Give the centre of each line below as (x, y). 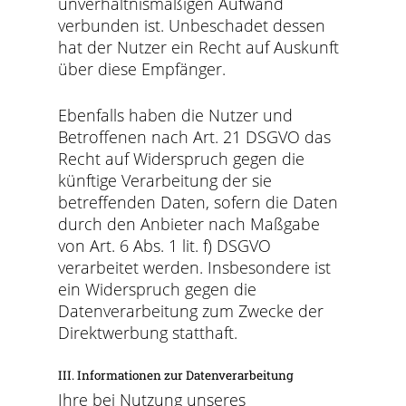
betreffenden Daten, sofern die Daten (198, 202)
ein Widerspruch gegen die (158, 289)
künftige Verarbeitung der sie (165, 180)
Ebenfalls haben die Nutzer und (176, 115)
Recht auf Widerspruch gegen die (182, 159)
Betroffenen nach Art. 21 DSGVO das (195, 137)
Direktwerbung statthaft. (148, 333)
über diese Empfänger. (142, 69)
